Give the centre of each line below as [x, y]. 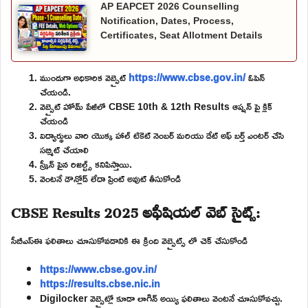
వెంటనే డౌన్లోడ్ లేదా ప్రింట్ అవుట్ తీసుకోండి [110, 178]
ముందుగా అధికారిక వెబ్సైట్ [84, 77]
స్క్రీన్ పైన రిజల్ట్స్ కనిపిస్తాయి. [86, 164]
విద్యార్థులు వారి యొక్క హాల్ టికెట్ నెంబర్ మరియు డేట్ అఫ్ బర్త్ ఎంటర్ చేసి [162, 135]
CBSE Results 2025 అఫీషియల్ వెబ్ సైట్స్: [135, 209]
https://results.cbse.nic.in [100, 283]
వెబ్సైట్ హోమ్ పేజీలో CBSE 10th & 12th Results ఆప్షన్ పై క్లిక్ [156, 106]
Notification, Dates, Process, [167, 20]
